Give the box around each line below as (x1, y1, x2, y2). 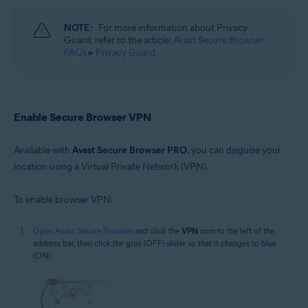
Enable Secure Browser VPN (14, 110, 151, 124)
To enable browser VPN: (14, 193, 113, 206)
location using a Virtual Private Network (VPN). (14, 160, 209, 173)
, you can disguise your (187, 144, 281, 156)
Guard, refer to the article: (64, 34, 173, 46)
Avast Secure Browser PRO (72, 144, 187, 156)
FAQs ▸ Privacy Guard (64, 46, 155, 58)
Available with (14, 144, 72, 156)
